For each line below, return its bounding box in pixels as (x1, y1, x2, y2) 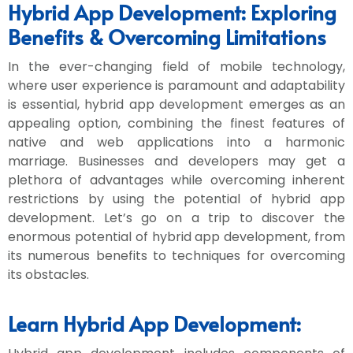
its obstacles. (8, 266, 89, 284)
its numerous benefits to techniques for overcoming (8, 247, 345, 265)
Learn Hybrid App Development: (8, 309, 301, 338)
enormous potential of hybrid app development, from (8, 228, 345, 246)
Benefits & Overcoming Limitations (8, 22, 326, 50)
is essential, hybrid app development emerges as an (8, 95, 345, 113)
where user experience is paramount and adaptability (8, 76, 345, 95)
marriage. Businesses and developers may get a (8, 152, 345, 170)
